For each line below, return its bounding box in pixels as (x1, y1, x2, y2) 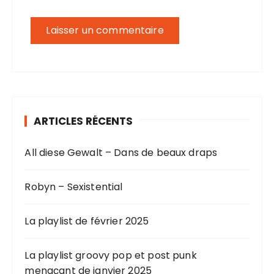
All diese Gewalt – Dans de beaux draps (24, 145, 218, 160)
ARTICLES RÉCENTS (34, 113, 133, 128)
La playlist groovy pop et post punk (24, 248, 197, 262)
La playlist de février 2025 (24, 213, 149, 228)
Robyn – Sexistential (24, 179, 123, 194)
